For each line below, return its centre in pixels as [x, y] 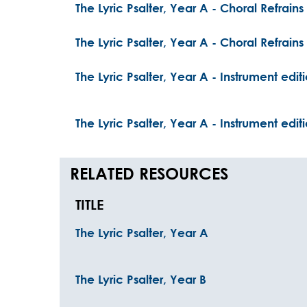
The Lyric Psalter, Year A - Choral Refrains [189, 8]
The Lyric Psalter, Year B [141, 279]
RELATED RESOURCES [149, 173]
